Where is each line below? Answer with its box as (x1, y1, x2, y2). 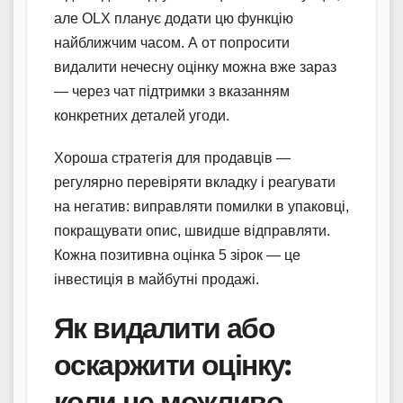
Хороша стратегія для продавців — (54, 150, 291, 166)
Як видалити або (54, 310, 274, 346)
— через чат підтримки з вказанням (54, 84, 290, 100)
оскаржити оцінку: (54, 347, 291, 383)
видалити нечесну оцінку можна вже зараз (54, 59, 336, 76)
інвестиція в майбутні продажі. (54, 272, 259, 288)
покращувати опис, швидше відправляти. (54, 223, 330, 239)
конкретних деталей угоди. (54, 108, 229, 124)
